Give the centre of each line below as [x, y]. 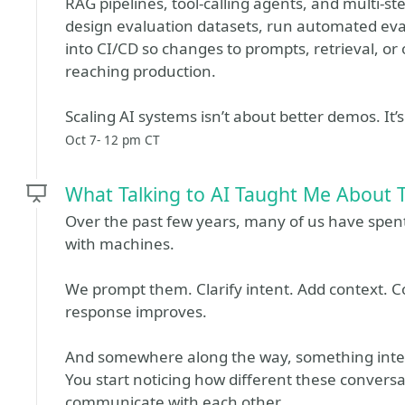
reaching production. [141, 71]
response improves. [136, 311]
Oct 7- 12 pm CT [113, 140]
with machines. [120, 244]
